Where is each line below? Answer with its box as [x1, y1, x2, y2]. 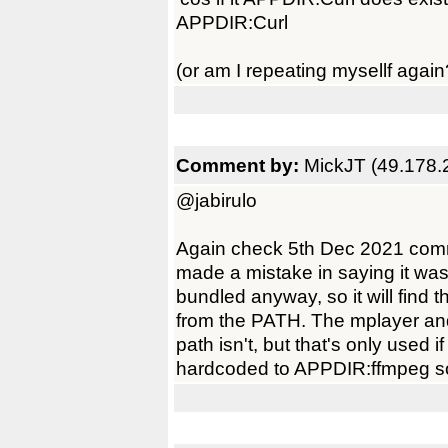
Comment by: [176, 154, 304, 176]
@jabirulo [176, 189, 257, 211]
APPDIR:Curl [176, 11, 288, 33]
